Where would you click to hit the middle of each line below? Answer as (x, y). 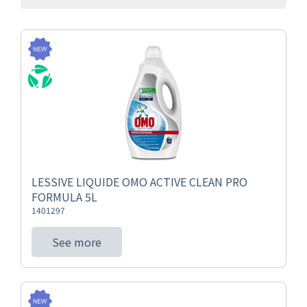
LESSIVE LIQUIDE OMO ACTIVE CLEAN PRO (139, 182)
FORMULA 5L (64, 197)
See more (77, 242)
